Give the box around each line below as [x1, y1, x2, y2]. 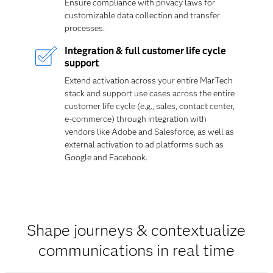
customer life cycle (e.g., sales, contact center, [64, 101, 235, 112]
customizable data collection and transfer [64, 10, 220, 21]
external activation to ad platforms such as [64, 139, 224, 150]
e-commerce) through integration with [64, 113, 207, 124]
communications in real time [38, 241, 235, 260]
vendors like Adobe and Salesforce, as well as [64, 126, 234, 137]
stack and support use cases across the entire [64, 88, 235, 99]
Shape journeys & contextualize [27, 221, 246, 240]
